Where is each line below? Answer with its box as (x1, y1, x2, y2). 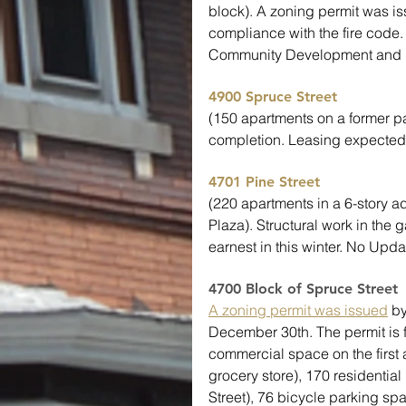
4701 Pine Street (208, 173, 320, 190)
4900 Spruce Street (208, 88, 337, 105)
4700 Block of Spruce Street (208, 280, 402, 297)
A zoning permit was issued (208, 301, 388, 319)
